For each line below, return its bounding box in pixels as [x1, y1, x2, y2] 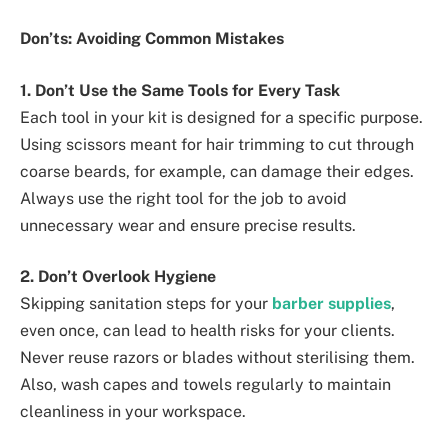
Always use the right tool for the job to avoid [20, 188, 347, 208]
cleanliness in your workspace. [20, 402, 246, 422]
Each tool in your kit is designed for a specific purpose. [20, 107, 423, 127]
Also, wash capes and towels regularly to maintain [20, 375, 391, 395]
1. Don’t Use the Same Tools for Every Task [20, 80, 340, 100]
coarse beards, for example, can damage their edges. [20, 161, 414, 181]
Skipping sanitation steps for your [20, 294, 272, 314]
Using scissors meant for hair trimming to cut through [20, 134, 414, 154]
